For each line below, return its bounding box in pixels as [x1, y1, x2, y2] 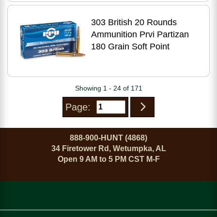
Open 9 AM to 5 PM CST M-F [57, 155, 160, 163]
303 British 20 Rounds [91, 17, 177, 27]
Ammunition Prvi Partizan [91, 30, 189, 39]
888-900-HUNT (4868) [70, 134, 147, 142]
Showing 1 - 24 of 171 [75, 84, 142, 92]
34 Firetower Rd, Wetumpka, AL [51, 144, 166, 153]
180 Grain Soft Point [91, 42, 170, 51]
